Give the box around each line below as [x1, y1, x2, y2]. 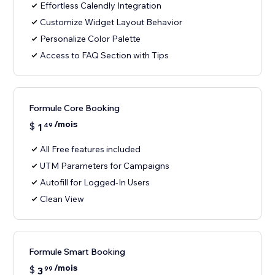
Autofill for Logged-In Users [40, 177, 150, 188]
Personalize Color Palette [40, 33, 141, 45]
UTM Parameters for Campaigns [40, 160, 170, 172]
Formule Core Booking [29, 103, 120, 114]
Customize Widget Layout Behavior [40, 17, 183, 28]
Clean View [40, 193, 85, 205]
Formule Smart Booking [29, 246, 126, 258]
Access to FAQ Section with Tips [40, 50, 169, 61]
